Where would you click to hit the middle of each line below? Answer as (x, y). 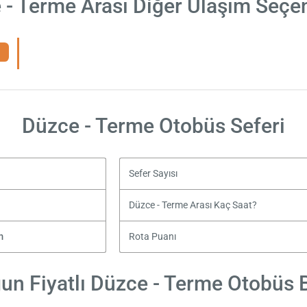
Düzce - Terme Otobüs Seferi (153, 125)
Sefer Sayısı (153, 173)
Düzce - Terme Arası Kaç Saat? (193, 205)
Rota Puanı (152, 236)
